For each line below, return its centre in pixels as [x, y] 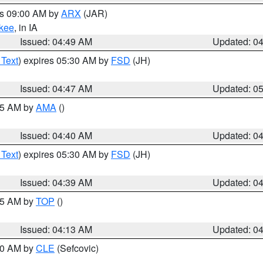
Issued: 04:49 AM [56, 41]
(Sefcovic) [77, 248]
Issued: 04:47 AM [56, 88]
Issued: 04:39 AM [56, 182]
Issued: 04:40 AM [56, 135]
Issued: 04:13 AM [56, 229]
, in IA [26, 27]
